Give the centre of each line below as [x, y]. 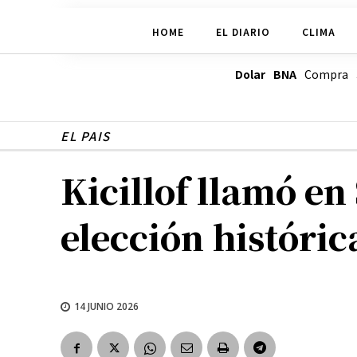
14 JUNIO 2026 [106, 306]
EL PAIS [86, 136]
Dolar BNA [265, 75]
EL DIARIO [243, 31]
